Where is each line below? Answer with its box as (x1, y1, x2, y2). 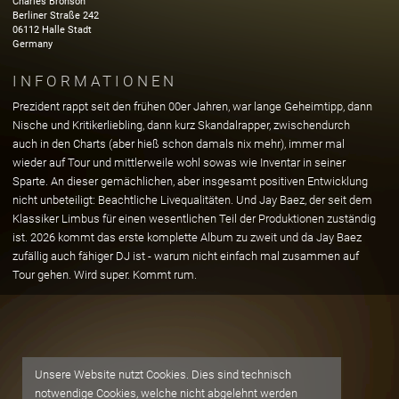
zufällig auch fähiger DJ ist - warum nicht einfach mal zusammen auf (12, 248, 359, 263)
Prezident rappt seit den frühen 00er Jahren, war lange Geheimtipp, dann (12, 99, 372, 113)
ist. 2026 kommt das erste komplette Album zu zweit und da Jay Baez (12, 230, 362, 244)
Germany (12, 38, 53, 51)
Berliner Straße (12, 10, 80, 22)
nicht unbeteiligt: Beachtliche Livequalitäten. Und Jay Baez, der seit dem (12, 192, 372, 207)
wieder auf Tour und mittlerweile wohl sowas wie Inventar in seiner (12, 155, 346, 169)
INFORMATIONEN (12, 72, 178, 91)
